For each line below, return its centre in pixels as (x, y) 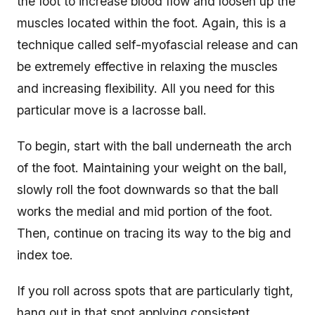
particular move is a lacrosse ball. (114, 110)
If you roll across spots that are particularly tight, (155, 291)
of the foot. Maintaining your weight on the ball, (152, 168)
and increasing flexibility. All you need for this (146, 89)
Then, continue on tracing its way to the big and (154, 233)
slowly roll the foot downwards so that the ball (148, 190)
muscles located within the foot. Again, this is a (152, 23)
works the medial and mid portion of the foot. (145, 212)
